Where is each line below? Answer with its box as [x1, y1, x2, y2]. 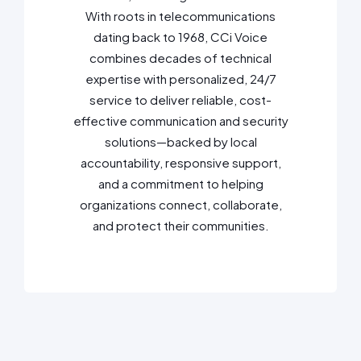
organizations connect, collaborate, [79, 196, 282, 212]
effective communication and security [73, 112, 288, 128]
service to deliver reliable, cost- [89, 91, 272, 107]
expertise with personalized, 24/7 [85, 70, 276, 86]
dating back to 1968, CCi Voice [93, 28, 268, 44]
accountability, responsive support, [80, 154, 281, 170]
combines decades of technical [89, 49, 272, 65]
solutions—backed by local [104, 133, 257, 149]
